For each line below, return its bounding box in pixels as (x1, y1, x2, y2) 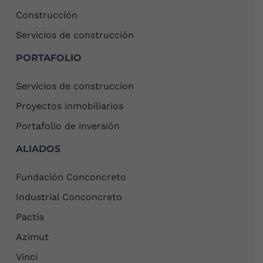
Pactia (16, 211, 45, 222)
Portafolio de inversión (16, 120, 120, 131)
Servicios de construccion (16, 80, 134, 92)
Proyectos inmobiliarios (16, 100, 124, 112)
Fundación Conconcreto (16, 171, 127, 183)
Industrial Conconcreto (16, 191, 123, 203)
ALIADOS (16, 143, 61, 154)
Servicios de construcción (16, 29, 134, 41)
